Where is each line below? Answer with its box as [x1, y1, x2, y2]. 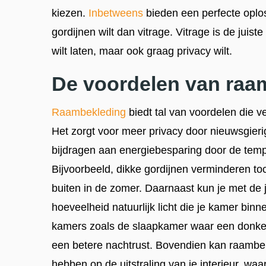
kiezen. [52, 7, 88, 19]
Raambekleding [52, 106, 126, 118]
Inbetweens [88, 7, 143, 19]
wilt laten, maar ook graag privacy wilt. [52, 45, 235, 57]
